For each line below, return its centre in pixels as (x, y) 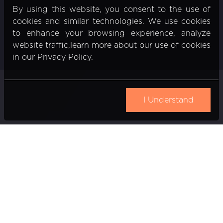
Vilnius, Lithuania (52, 166)
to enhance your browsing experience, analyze (111, 34)
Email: (30, 190)
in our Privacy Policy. (53, 57)
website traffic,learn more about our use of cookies (111, 46)
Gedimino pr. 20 (50, 154)
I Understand (168, 100)
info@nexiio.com (77, 190)
